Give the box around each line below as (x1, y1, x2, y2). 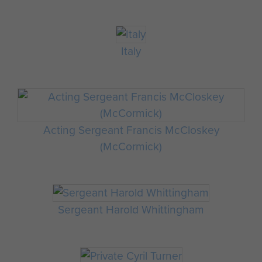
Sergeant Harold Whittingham (58, 201, 204, 219)
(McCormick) (100, 138, 162, 156)
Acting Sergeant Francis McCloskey (43, 122, 219, 139)
